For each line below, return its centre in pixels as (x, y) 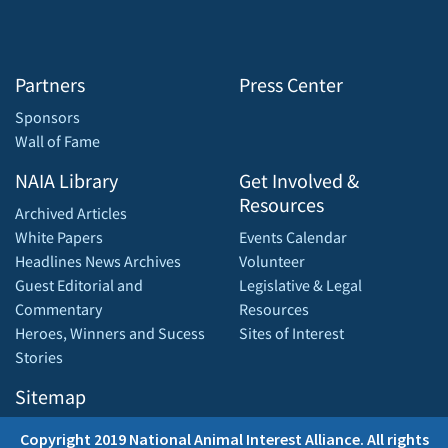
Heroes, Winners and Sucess (110, 333)
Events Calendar (293, 237)
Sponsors (47, 117)
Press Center (291, 85)
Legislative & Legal (300, 285)
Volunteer (272, 261)
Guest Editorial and (79, 285)
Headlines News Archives (98, 261)
